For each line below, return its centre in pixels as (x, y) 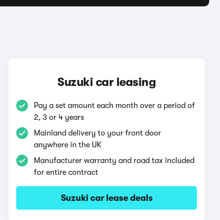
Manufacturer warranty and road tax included (114, 161)
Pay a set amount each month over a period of (115, 106)
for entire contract (66, 172)
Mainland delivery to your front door (98, 133)
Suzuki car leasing (107, 82)
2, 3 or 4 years (59, 117)
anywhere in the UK (68, 145)
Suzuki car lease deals (107, 198)
